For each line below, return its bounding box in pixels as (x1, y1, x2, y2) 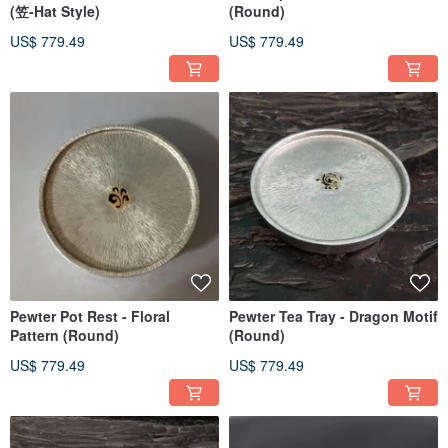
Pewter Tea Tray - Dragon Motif (229, 306, 438, 327)
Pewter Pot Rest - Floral (10, 306, 170, 327)
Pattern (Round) (10, 325, 119, 346)
